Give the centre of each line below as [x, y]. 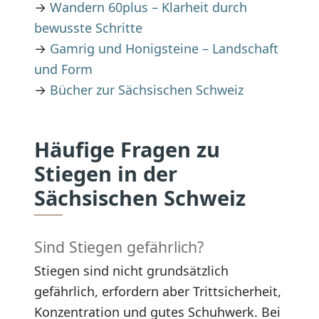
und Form [63, 69]
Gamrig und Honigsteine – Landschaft [164, 48]
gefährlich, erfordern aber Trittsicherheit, [158, 291]
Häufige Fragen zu [127, 149]
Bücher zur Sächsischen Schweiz [147, 89]
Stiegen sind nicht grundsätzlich [131, 270]
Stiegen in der [106, 173]
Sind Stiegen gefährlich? [119, 247]
